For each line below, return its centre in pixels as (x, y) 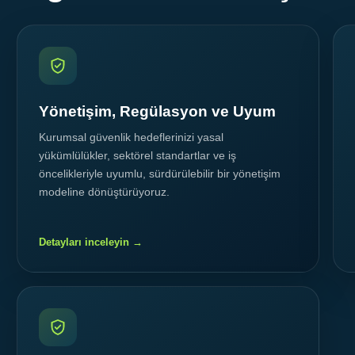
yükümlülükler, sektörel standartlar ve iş (137, 156)
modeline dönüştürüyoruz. (104, 192)
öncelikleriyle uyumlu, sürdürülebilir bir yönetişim (160, 174)
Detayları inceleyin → (91, 242)
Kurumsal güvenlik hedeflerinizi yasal (131, 137)
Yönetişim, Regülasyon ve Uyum (157, 112)
